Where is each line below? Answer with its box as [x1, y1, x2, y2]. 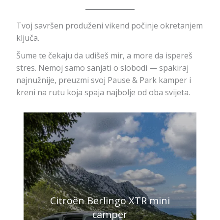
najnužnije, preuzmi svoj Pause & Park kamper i [16, 75, 191, 86]
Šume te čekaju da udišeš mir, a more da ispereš [16, 50, 192, 61]
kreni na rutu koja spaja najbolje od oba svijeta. [16, 87, 190, 98]
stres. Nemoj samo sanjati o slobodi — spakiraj [16, 62, 189, 74]
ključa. [16, 32, 39, 43]
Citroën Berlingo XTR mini [50, 194, 170, 208]
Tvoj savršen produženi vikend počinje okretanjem [16, 20, 203, 31]
